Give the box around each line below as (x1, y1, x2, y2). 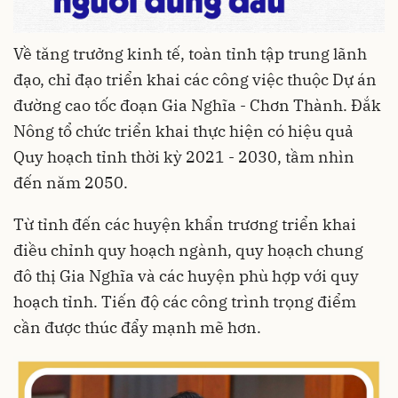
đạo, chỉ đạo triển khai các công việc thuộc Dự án (13, 68, 377, 90)
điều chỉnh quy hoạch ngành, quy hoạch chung (13, 239, 363, 260)
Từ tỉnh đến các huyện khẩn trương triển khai (13, 213, 356, 235)
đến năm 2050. (13, 171, 128, 193)
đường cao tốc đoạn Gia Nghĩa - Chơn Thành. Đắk (13, 94, 381, 115)
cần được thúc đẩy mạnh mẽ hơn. (13, 316, 261, 338)
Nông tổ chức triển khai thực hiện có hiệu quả (13, 120, 354, 141)
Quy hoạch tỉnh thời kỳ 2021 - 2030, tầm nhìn (13, 146, 354, 167)
